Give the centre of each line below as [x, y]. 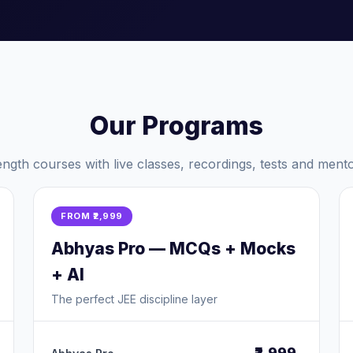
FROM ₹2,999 [92, 216]
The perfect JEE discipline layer [134, 299]
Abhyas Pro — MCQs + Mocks [173, 249]
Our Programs [176, 126]
